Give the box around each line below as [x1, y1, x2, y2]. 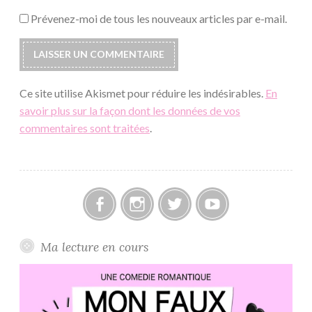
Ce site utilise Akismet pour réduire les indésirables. [19, 86, 265, 100]
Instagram [136, 221, 185, 235]
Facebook [99, 221, 148, 235]
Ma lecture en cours [40, 238, 148, 255]
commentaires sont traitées [19, 120, 150, 134]
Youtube [212, 221, 252, 235]
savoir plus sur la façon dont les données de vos [19, 103, 240, 117]
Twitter [174, 221, 210, 235]
